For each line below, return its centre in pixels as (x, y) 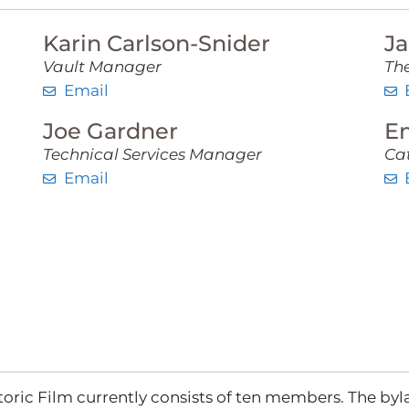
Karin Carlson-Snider (157, 43)
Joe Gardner (111, 131)
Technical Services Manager (153, 154)
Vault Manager (103, 67)
